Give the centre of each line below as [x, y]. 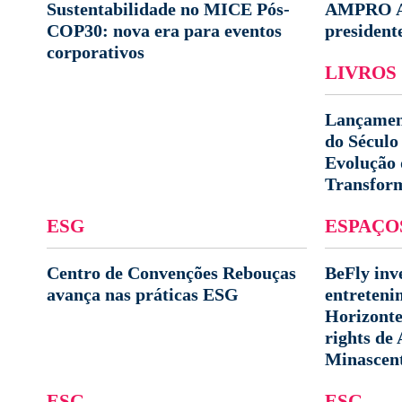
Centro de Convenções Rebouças [171, 273]
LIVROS [361, 72]
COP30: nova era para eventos [164, 31]
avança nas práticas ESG [143, 294]
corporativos [96, 52]
